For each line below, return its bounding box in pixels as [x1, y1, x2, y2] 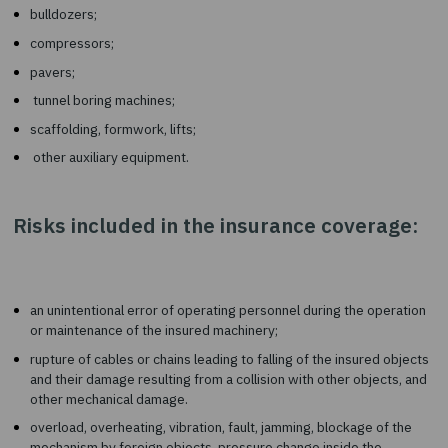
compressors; [34, 185, 137, 207]
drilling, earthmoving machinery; [34, 118, 260, 140]
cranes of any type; [34, 85, 169, 107]
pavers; [34, 218, 88, 240]
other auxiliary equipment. [34, 318, 220, 340]
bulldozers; [34, 152, 113, 174]
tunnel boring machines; [34, 251, 204, 273]
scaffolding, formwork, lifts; [34, 285, 228, 307]
